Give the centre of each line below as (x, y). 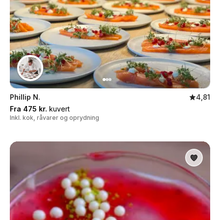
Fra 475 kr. (28, 109)
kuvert (58, 109)
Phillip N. (25, 97)
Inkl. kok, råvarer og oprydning (55, 118)
